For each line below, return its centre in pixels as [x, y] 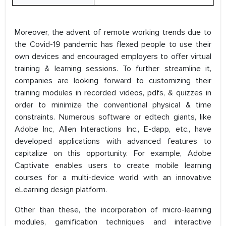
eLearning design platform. [61, 190]
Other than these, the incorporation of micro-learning [113, 210]
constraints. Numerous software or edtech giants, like [113, 117]
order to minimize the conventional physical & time [113, 105]
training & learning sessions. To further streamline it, [113, 69]
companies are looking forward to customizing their [113, 81]
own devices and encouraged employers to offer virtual [113, 57]
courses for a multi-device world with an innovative [113, 178]
